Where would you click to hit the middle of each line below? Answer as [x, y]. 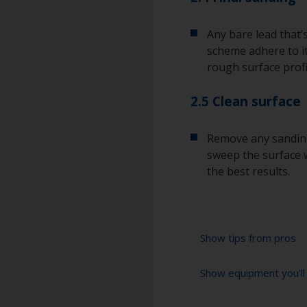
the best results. [248, 172]
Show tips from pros [248, 238]
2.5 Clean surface [246, 101]
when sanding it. [262, 293]
